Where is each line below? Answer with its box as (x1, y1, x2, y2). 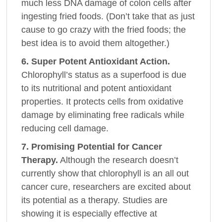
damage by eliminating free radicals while (21, 110, 185, 120)
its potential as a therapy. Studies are (21, 195, 168, 205)
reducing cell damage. (21, 123, 111, 133)
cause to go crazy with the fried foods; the (21, 24, 186, 35)
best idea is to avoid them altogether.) (21, 38, 170, 48)
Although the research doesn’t (58, 155, 179, 165)
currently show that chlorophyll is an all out (21, 168, 189, 178)
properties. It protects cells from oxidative (21, 96, 184, 107)
